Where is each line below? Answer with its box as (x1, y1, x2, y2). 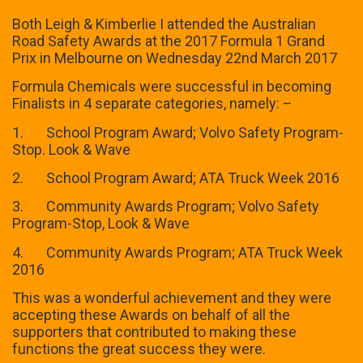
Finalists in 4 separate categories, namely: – (12, 95, 293, 113)
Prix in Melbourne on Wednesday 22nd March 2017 (12, 49, 337, 66)
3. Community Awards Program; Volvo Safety (12, 198, 319, 216)
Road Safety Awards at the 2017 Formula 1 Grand (12, 32, 325, 49)
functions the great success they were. (12, 340, 266, 358)
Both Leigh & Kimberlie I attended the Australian (12, 15, 316, 32)
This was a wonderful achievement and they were (12, 289, 331, 307)
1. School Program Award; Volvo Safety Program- (12, 123, 344, 141)
